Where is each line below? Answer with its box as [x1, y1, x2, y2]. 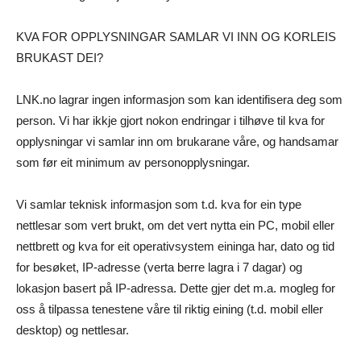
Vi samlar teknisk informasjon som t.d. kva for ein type [16, 197, 301, 212]
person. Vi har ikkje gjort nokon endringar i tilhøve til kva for [16, 114, 325, 128]
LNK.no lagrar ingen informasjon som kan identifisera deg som [16, 93, 342, 107]
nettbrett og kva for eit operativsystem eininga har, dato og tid [16, 239, 334, 254]
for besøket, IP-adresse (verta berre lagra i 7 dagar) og [16, 260, 302, 275]
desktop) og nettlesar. [16, 323, 129, 338]
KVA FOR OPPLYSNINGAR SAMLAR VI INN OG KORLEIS [16, 30, 336, 44]
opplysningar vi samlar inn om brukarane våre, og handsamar [16, 135, 338, 149]
